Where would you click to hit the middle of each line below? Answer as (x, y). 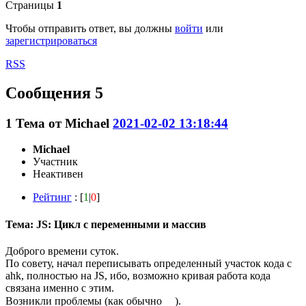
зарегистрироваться (51, 40)
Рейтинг (52, 197)
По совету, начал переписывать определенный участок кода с (149, 263)
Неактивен (58, 174)
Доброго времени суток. (62, 251)
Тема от (40, 123)
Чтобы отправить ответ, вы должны (90, 28)
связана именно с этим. (60, 288)
